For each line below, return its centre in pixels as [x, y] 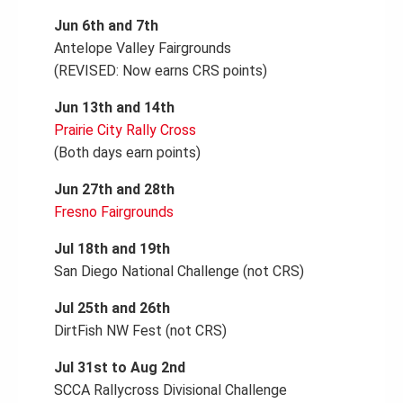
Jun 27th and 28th [114, 189]
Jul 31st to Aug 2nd [120, 367]
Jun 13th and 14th [114, 107]
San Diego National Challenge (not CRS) [179, 271]
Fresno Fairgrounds [114, 212]
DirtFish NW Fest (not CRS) [140, 331]
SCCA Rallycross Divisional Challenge [170, 390]
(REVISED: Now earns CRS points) [161, 71]
